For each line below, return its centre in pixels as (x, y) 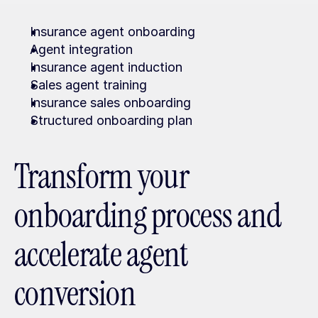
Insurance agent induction (106, 67)
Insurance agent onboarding (113, 32)
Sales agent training (88, 85)
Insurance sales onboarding (110, 103)
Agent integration (81, 49)
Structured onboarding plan (111, 120)
